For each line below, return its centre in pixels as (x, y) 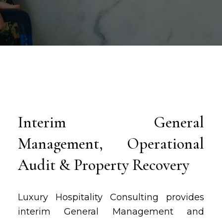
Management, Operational (111, 143)
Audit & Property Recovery (103, 165)
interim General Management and (111, 212)
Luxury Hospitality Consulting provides (111, 197)
